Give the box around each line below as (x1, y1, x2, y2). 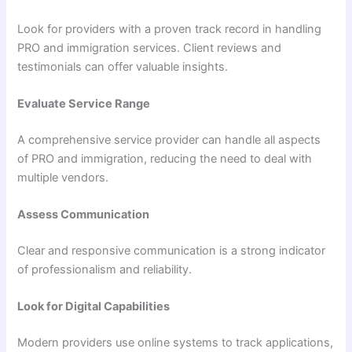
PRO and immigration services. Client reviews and (17, 40, 282, 55)
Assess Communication (17, 207, 150, 222)
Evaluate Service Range (17, 96, 151, 111)
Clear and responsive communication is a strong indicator (17, 243, 326, 258)
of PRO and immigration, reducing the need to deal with (17, 151, 313, 166)
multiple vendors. (17, 170, 109, 185)
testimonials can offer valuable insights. (17, 59, 229, 74)
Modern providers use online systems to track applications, (17, 335, 334, 350)
